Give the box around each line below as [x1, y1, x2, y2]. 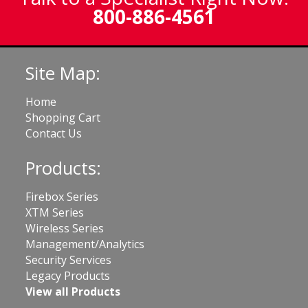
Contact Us [25, 125, 82, 141]
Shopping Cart [25, 109, 100, 125]
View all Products [25, 283, 120, 299]
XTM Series [25, 204, 84, 220]
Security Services [25, 252, 111, 267]
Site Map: [25, 60, 100, 85]
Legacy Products [25, 267, 110, 283]
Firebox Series [25, 188, 98, 204]
